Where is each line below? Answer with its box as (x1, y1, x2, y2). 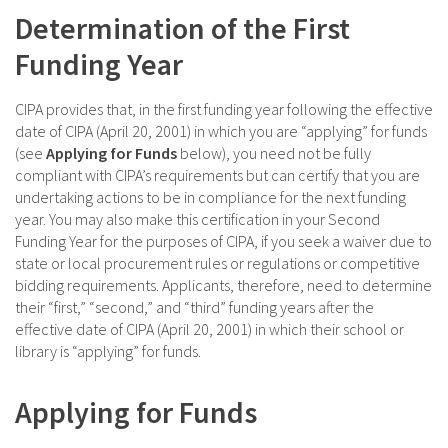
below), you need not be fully (177, 143, 371, 164)
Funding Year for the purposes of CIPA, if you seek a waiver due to (15, 231, 432, 252)
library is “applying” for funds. (15, 341, 201, 362)
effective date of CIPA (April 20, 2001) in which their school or (15, 319, 404, 340)
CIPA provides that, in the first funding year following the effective (15, 99, 433, 120)
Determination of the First (15, 9, 350, 48)
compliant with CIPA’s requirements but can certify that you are (15, 165, 420, 186)
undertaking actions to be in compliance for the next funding (15, 187, 406, 208)
